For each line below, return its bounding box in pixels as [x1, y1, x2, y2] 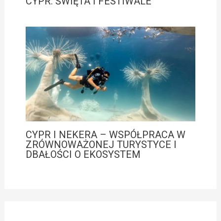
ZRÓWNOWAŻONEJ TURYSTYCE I [25, 139, 177, 151]
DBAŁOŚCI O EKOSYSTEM [25, 148, 141, 161]
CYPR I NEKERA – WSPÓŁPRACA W [25, 129, 185, 141]
